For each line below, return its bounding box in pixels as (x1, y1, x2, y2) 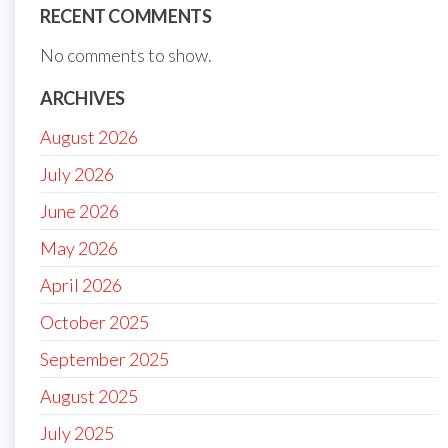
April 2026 (40, 273, 122, 296)
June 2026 (40, 199, 119, 222)
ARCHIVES (40, 86, 126, 109)
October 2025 (40, 310, 149, 333)
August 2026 (40, 125, 138, 148)
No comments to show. (40, 43, 212, 66)
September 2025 (40, 347, 169, 370)
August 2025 (40, 384, 138, 407)
